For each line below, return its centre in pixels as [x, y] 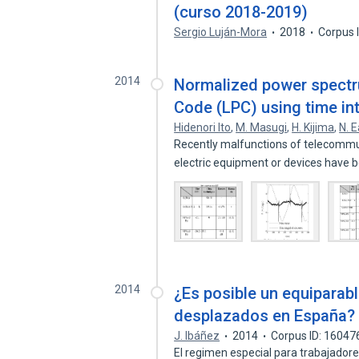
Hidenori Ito [203, 127]
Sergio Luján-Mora [221, 32]
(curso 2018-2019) [241, 12]
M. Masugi [262, 127]
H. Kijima [313, 127]
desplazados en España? [265, 316]
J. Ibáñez [197, 336]
